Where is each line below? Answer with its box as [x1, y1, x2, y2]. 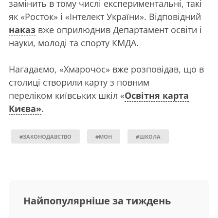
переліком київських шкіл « [9, 90, 125, 101]
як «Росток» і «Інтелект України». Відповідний [9, 11, 201, 22]
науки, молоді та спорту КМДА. [9, 37, 139, 49]
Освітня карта [125, 90, 189, 101]
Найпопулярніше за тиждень [23, 194, 171, 207]
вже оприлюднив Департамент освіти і [36, 24, 202, 36]
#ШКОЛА [136, 133, 161, 140]
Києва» [9, 103, 41, 114]
